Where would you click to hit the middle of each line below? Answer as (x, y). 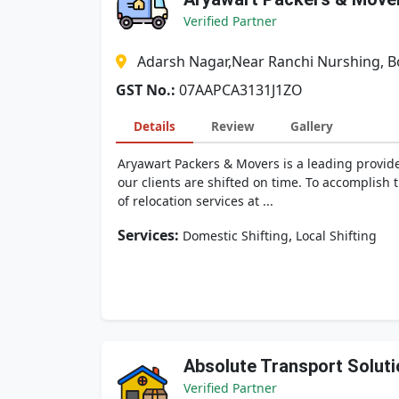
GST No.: (146, 90)
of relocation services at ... (195, 201)
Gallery (312, 126)
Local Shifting (336, 236)
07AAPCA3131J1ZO (241, 90)
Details (155, 126)
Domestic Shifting (236, 236)
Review (233, 126)
